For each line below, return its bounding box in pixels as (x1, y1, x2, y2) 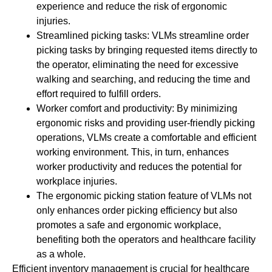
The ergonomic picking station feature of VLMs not (36, 190, 251, 201)
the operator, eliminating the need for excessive (36, 59, 239, 70)
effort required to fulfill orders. (36, 88, 161, 99)
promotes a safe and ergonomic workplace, (36, 219, 221, 230)
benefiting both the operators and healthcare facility (36, 234, 256, 245)
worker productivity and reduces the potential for (36, 161, 242, 172)
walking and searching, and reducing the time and (36, 73, 250, 84)
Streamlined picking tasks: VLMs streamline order (36, 30, 249, 41)
